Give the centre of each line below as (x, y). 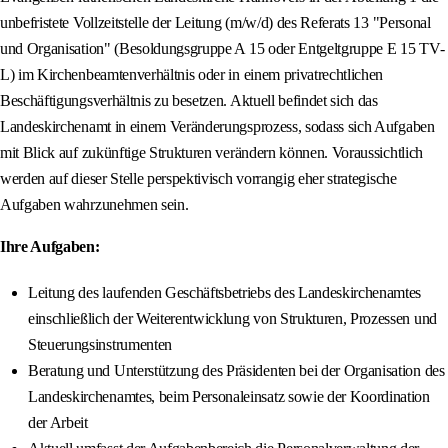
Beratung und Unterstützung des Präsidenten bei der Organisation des (236, 371)
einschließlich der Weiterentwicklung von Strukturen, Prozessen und (232, 319)
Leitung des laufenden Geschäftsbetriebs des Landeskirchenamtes (225, 293)
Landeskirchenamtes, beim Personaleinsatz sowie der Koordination (229, 397)
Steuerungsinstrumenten (100, 345)
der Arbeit (58, 423)
